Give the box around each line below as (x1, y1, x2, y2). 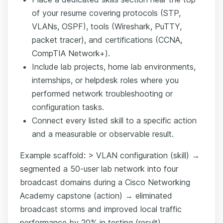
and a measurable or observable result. (32, 128, 174, 139)
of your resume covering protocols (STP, (32, 7, 181, 18)
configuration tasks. (32, 102, 104, 112)
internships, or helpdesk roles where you (32, 75, 179, 85)
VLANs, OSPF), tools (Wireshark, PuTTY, (32, 21, 182, 31)
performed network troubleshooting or (32, 88, 173, 99)
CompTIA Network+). (32, 48, 110, 58)
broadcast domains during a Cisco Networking (20, 177, 190, 187)
